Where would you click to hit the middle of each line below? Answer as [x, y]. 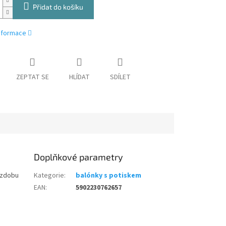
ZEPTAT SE [32, 77]
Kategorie [49, 175]
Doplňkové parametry [79, 157]
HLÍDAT [79, 77]
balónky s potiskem [109, 175]
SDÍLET [120, 77]
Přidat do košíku [58, 7]
